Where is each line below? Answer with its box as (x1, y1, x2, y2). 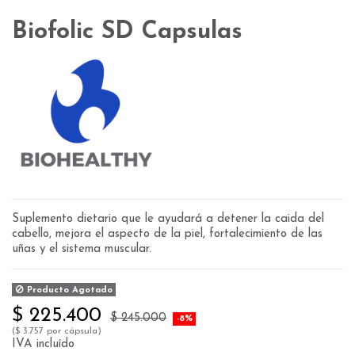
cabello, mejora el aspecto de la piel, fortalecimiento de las (12, 227, 323, 240)
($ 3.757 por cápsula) (12, 326, 101, 337)
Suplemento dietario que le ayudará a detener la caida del (12, 212, 324, 225)
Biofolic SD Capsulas (12, 19, 242, 44)
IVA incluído (12, 338, 74, 351)
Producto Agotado (23, 285, 113, 295)
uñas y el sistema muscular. (12, 242, 151, 255)
